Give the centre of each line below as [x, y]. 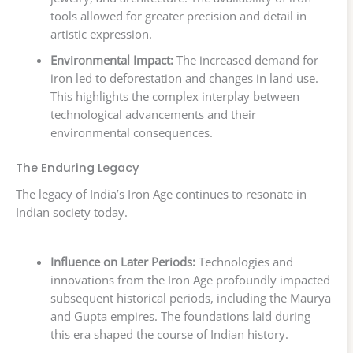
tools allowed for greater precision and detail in [178, 16]
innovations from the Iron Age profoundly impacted [190, 280]
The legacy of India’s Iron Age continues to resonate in [161, 194]
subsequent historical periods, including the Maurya [190, 298]
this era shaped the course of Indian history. [169, 334]
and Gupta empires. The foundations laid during [180, 316]
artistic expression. [101, 34]
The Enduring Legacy [77, 168]
